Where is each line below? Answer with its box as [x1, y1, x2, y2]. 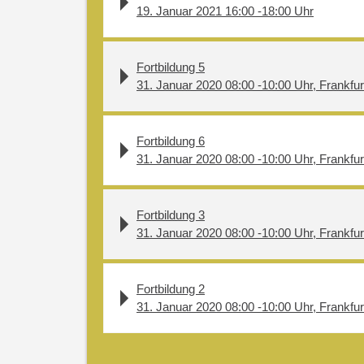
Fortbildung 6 [136, 134, 205, 148]
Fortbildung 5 [136, 60, 205, 74]
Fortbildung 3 [136, 208, 205, 222]
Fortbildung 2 [136, 282, 205, 296]
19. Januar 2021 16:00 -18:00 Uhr [136, 4, 314, 18]
